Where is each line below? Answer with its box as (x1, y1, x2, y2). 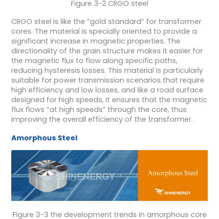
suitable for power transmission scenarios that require (11, 75, 204, 86)
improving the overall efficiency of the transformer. (11, 114, 193, 125)
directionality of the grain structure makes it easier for (11, 46, 203, 56)
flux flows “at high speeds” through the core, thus (11, 105, 187, 115)
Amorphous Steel (11, 132, 77, 143)
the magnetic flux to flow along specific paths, (11, 56, 177, 66)
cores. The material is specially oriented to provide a (11, 26, 197, 37)
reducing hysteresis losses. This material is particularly (11, 66, 203, 76)
